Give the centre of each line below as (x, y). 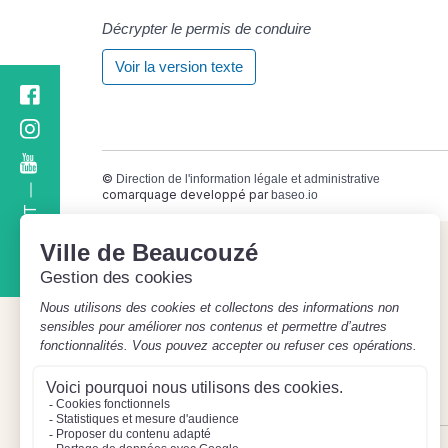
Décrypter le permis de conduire (206, 29)
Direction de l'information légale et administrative (248, 179)
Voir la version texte (179, 67)
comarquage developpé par (186, 195)
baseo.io (294, 195)
